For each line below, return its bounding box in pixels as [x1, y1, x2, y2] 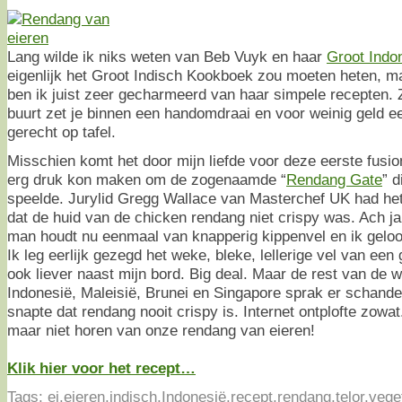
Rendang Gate [286, 170, 382, 188]
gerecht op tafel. [7, 122, 116, 141]
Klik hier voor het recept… [7, 358, 196, 377]
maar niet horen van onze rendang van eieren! [7, 320, 315, 339]
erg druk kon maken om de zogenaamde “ [7, 170, 286, 188]
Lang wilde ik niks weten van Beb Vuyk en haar [7, 47, 327, 66]
